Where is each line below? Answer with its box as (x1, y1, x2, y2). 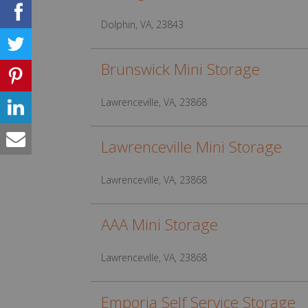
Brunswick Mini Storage (101, 58, 260, 80)
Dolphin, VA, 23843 (101, 18, 184, 31)
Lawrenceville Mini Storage (101, 136, 282, 157)
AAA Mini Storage (101, 214, 218, 235)
